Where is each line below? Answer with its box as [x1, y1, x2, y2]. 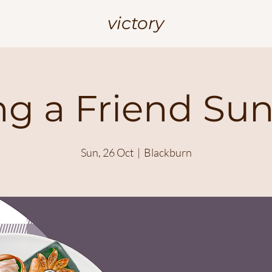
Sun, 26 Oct [80, 146, 134, 159]
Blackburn [143, 146, 192, 159]
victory [107, 13, 164, 33]
